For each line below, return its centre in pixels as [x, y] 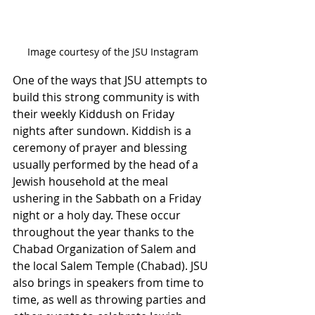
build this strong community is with [108, 97]
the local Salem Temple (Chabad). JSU [112, 265]
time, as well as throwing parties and [111, 299]
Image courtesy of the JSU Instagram [112, 51]
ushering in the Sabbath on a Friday [108, 198]
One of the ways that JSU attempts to [111, 80]
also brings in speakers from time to [110, 282]
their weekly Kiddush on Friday [95, 114]
